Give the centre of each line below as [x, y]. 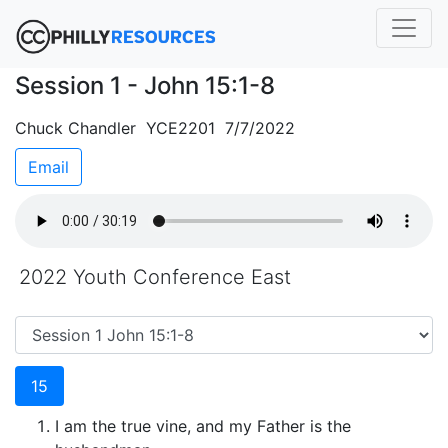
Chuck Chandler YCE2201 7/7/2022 [155, 128]
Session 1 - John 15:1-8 [145, 85]
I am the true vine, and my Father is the [203, 426]
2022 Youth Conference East [155, 277]
